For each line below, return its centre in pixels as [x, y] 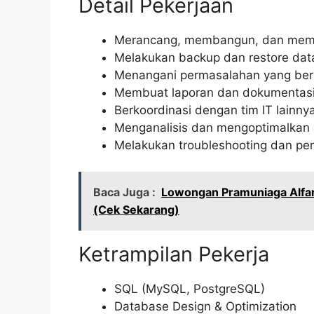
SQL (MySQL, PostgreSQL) [190, 289]
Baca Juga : [124, 192]
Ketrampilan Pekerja [174, 254]
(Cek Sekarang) [136, 210]
